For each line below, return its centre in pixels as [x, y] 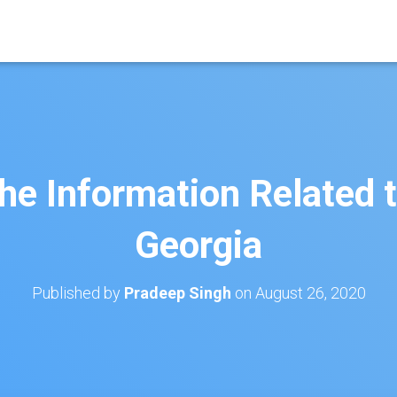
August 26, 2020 [310, 293]
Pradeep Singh [177, 293]
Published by [78, 293]
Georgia [198, 245]
